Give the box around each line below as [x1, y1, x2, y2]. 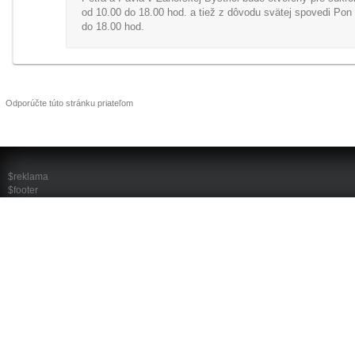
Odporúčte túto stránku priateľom [6, 98, 133, 108]
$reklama [8, 171, 48, 182]
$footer [8, 185, 38, 196]
